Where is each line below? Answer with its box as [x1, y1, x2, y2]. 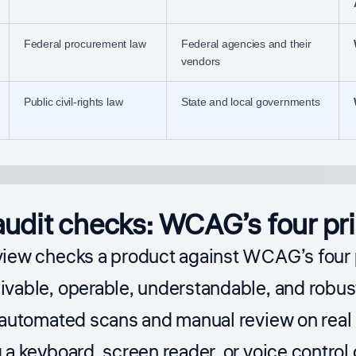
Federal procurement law [23, 37, 146, 51]
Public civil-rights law [23, 95, 123, 109]
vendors [180, 55, 221, 68]
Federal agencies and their [180, 37, 311, 51]
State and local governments [180, 95, 320, 109]
